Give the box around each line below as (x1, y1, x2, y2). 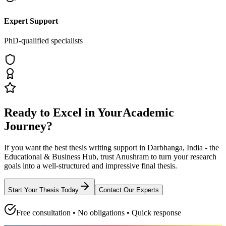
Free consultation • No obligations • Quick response (16, 208, 181, 217)
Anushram (116, 152, 149, 161)
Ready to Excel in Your (4, 106, 123, 120)
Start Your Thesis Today (8, 186, 79, 194)
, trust (96, 152, 116, 161)
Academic (123, 106, 174, 120)
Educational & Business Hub (4, 152, 96, 161)
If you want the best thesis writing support (4, 143, 139, 152)
